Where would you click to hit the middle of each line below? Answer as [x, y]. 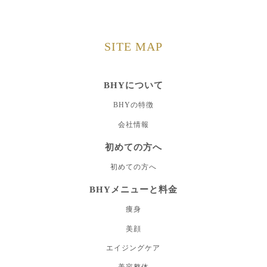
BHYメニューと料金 [133, 190]
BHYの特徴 [133, 105]
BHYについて [133, 85]
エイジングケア [133, 248]
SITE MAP [133, 46]
